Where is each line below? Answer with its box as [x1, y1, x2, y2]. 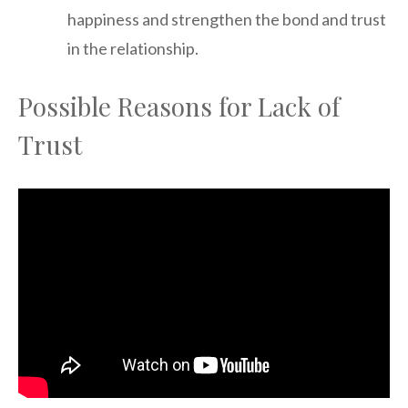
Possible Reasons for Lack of [18, 89, 340, 124]
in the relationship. [67, 38, 199, 59]
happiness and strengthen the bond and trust [67, 9, 386, 30]
